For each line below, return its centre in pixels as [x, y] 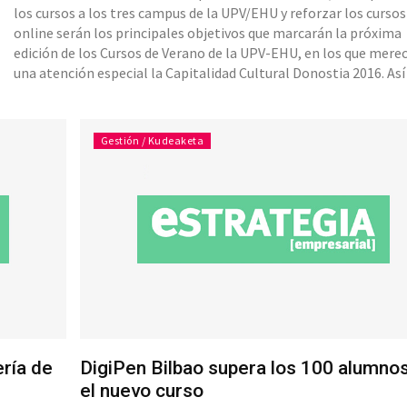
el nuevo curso [141, 391]
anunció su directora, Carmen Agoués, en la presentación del [200, 93]
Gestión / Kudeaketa [152, 141]
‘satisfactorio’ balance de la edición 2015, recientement [186, 113]
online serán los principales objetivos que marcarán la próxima [208, 33]
